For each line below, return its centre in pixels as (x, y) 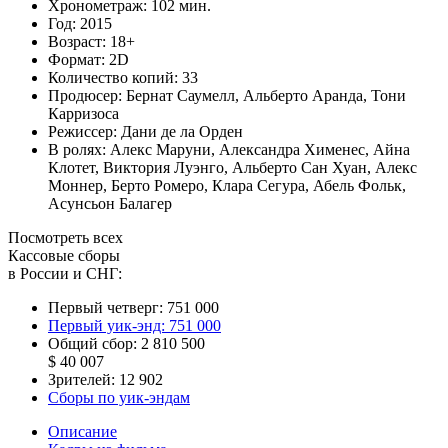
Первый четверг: (105, 307)
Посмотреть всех (65, 237)
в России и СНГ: (65, 273)
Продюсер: (87, 95)
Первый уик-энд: (108, 325)
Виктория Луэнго (163, 167)
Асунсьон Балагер (110, 203)
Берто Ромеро (157, 185)
